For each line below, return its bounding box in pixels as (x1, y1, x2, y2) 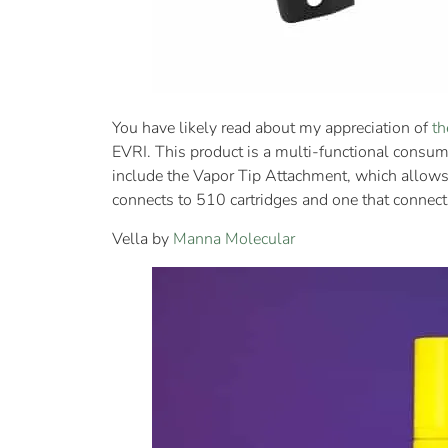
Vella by (112, 227, 173, 250)
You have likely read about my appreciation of (112, 117, 432, 140)
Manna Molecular (173, 227, 295, 250)
